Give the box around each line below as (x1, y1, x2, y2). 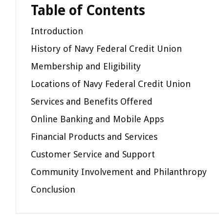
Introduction (31, 26, 83, 36)
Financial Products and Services (31, 131, 157, 142)
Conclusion (31, 184, 75, 195)
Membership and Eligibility (31, 61, 141, 71)
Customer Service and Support (31, 149, 155, 159)
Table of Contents (31, 2, 145, 19)
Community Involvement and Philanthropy (31, 167, 207, 177)
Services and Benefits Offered (31, 96, 153, 107)
